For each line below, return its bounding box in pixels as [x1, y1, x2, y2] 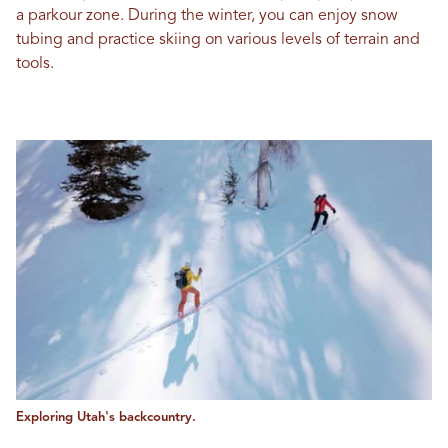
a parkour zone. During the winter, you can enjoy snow [16, 7, 398, 24]
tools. [16, 55, 54, 72]
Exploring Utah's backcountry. [16, 411, 196, 425]
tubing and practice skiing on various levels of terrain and [16, 31, 420, 48]
